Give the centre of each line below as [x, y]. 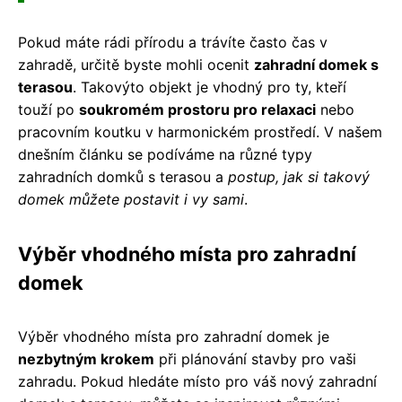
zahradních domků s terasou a [123, 176]
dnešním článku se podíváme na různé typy [165, 154]
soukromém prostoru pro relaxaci [197, 109]
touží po [48, 109]
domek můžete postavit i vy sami [131, 199]
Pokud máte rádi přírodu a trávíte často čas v [173, 42]
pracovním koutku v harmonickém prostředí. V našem [200, 131]
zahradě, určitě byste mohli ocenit [136, 64]
